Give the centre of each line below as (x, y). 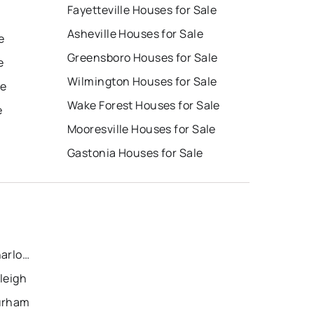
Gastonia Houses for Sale (135, 153)
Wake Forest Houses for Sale (144, 105)
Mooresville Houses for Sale (142, 129)
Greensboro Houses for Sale (143, 58)
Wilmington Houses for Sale (142, 82)
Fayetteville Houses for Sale (142, 10)
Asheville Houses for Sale (135, 34)
